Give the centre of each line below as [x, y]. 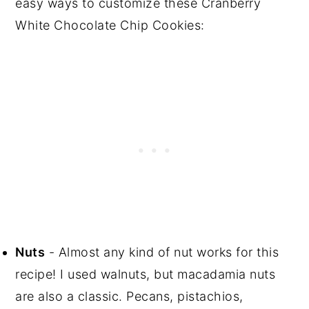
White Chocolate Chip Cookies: [110, 25]
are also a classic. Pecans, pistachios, [129, 296]
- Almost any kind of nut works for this [162, 252]
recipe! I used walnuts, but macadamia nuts [146, 274]
